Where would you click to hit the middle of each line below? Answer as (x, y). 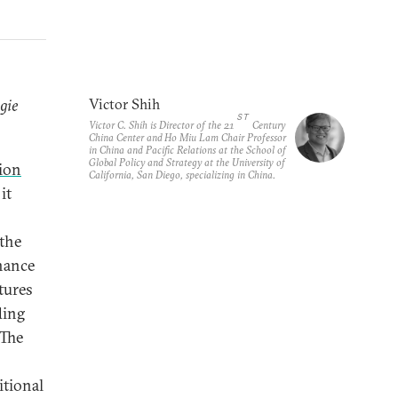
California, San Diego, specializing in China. (182, 175)
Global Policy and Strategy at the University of (187, 162)
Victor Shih (124, 104)
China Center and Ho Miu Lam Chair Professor (187, 137)
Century (268, 125)
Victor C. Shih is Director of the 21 (162, 125)
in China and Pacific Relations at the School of (187, 150)
